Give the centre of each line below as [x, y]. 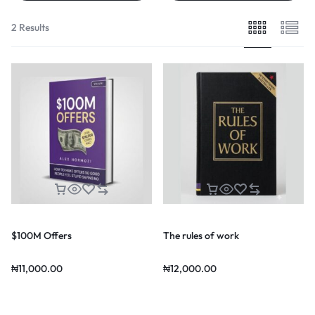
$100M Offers [41, 235]
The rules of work [201, 235]
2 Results [30, 27]
